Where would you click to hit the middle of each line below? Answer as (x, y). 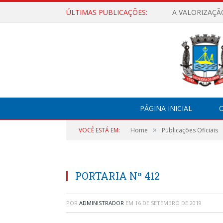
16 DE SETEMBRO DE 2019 (168, 203)
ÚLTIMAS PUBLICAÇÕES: (107, 12)
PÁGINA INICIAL (166, 108)
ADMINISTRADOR (102, 203)
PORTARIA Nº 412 (117, 176)
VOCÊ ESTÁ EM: (99, 130)
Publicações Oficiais (190, 130)
